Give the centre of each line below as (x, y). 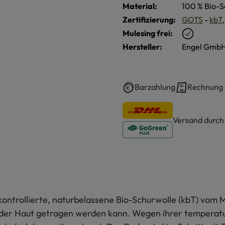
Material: (140, 6)
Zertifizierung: (149, 20)
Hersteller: (142, 47)
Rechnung (205, 87)
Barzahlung (155, 87)
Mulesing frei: (148, 33)
